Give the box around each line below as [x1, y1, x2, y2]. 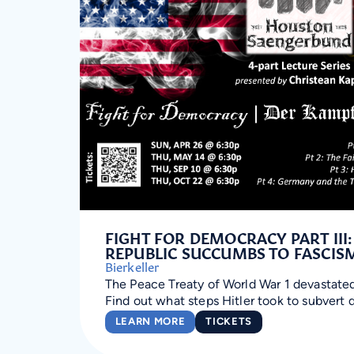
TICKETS [205, 317, 252, 328]
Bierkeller [104, 256, 160, 274]
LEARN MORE [115, 317, 186, 328]
